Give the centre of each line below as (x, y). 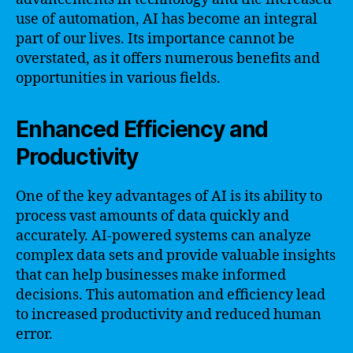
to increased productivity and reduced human (169, 314)
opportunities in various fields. (118, 78)
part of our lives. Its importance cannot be (155, 39)
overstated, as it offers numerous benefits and (168, 58)
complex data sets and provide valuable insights (176, 255)
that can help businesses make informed (151, 275)
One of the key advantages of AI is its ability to (169, 196)
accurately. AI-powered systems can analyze (163, 236)
